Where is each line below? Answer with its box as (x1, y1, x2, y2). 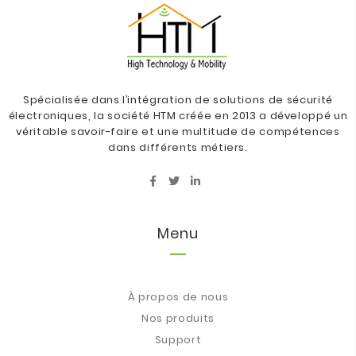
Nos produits (141, 311, 215, 326)
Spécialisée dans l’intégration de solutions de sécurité (23, 92, 333, 107)
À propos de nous (127, 289, 229, 304)
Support (154, 332, 202, 347)
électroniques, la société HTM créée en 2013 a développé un (8, 108, 348, 123)
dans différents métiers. (108, 140, 248, 155)
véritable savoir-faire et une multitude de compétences (16, 124, 340, 139)
